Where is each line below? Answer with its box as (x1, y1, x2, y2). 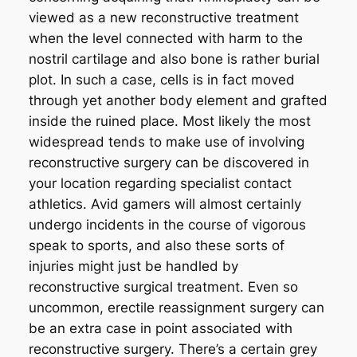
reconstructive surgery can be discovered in (28, 154, 309, 171)
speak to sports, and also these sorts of (28, 237, 284, 253)
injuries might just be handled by (28, 257, 238, 274)
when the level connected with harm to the (28, 29, 303, 46)
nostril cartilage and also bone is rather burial (28, 50, 320, 67)
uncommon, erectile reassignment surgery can (28, 299, 324, 316)
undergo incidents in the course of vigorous (28, 216, 306, 233)
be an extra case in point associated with (28, 320, 292, 336)
